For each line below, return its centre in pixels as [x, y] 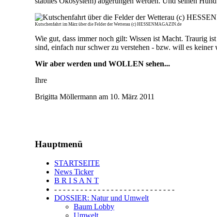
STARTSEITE [77, 163]
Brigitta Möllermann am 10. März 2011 [95, 96]
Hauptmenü [59, 144]
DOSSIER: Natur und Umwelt [101, 198]
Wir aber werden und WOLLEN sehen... [102, 63]
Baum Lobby [94, 207]
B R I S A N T [77, 181]
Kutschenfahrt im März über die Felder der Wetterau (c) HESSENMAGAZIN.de [108, 24]
